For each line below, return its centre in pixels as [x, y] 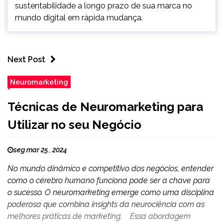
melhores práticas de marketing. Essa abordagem [99, 216]
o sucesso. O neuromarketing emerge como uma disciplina [111, 192]
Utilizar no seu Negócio [74, 125]
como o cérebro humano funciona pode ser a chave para [109, 180]
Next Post [26, 59]
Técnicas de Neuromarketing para [105, 107]
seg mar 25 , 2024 [40, 150]
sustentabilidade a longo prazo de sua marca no [104, 6]
